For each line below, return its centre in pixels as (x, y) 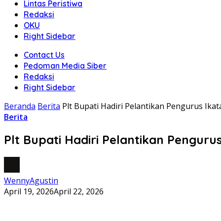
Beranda (20, 106)
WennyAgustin (31, 180)
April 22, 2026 (79, 191)
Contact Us (44, 55)
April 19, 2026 (29, 191)
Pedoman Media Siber (65, 66)
